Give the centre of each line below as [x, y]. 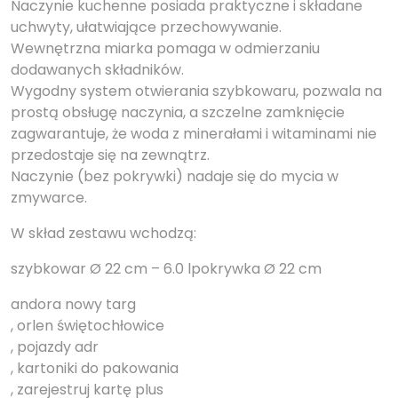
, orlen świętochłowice [88, 326]
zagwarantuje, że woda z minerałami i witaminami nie [194, 134]
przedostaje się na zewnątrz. [110, 155]
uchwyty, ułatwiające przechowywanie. [146, 28]
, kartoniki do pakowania [95, 369]
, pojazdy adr [55, 347]
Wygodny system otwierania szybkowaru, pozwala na [196, 92]
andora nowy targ [73, 305]
